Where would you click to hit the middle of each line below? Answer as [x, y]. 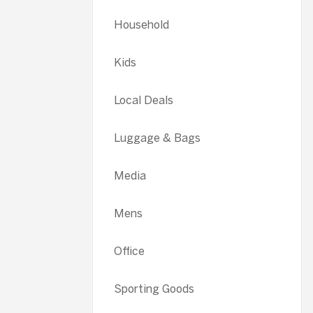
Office [129, 251]
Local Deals [144, 100]
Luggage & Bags [157, 138]
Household [141, 25]
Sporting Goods [154, 289]
